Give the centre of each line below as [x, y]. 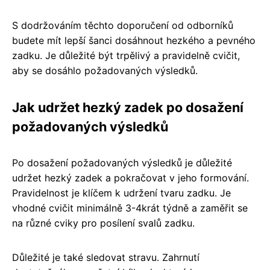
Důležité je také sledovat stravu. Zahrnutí [106, 257]
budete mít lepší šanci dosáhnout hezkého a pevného [134, 40]
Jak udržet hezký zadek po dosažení [128, 107]
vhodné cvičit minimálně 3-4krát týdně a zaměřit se [130, 208]
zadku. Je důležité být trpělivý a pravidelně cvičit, [126, 55]
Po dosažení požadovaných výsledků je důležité [122, 163]
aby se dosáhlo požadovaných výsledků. [105, 71]
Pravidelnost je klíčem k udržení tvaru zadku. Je [121, 193]
